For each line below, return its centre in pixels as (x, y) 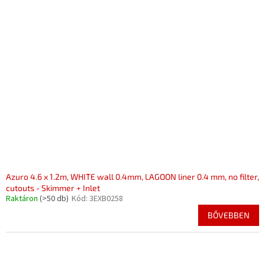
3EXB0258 (106, 199)
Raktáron (23, 199)
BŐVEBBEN (229, 215)
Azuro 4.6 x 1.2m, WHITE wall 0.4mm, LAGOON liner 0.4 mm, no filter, (132, 177)
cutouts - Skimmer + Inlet (53, 188)
